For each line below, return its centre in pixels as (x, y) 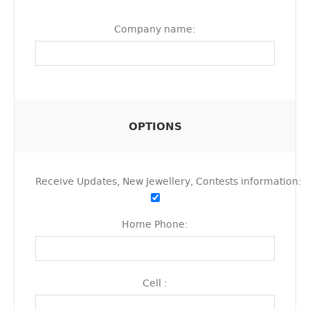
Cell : (155, 283)
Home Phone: (155, 224)
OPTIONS (155, 126)
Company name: (155, 29)
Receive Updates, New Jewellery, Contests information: (168, 181)
